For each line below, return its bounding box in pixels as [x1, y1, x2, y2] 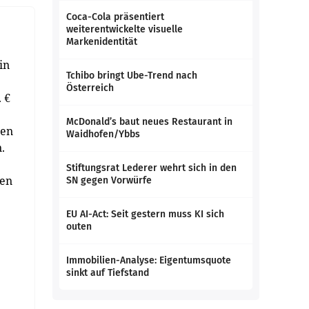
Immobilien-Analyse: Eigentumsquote [66, 255, 231, 266]
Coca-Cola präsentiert [66, 11, 164, 23]
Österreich [66, 82, 114, 94]
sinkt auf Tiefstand [66, 267, 149, 279]
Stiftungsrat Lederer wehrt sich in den [66, 162, 237, 174]
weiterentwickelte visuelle [66, 23, 183, 35]
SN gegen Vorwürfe [66, 175, 152, 186]
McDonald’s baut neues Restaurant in [66, 116, 232, 128]
